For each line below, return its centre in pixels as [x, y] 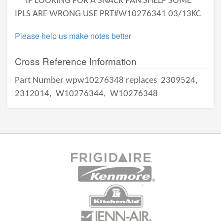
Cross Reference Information [76, 61]
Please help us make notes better [73, 36]
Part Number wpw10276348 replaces [87, 81]
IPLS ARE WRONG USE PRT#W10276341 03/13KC [108, 14]
